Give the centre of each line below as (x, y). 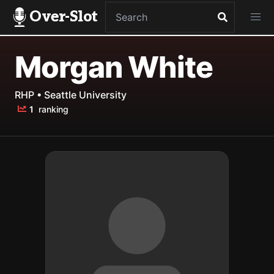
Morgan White (114, 67)
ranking (52, 109)
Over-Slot (64, 17)
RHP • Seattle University (71, 95)
